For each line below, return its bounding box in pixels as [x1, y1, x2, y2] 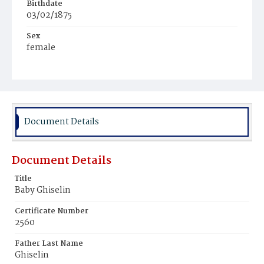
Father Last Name [15, 237, 83, 250]
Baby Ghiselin [15, 183, 71, 197]
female [27, 41, 55, 55]
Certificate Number [15, 205, 88, 217]
